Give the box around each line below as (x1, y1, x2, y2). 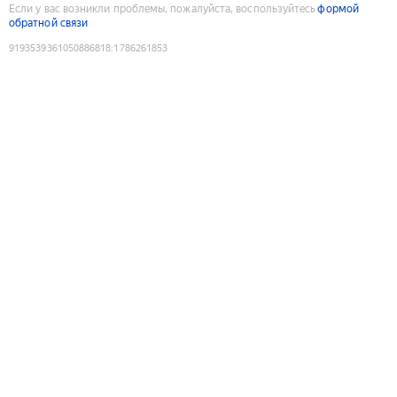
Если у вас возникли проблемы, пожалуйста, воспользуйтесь (9, 2, 316, 15)
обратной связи (9, 16, 89, 29)
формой (317, 2, 359, 15)
